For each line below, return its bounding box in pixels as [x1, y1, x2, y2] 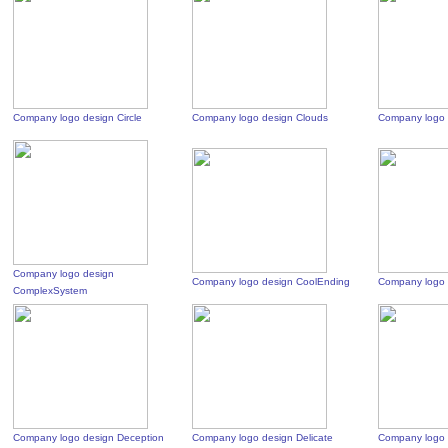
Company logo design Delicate [192, 432, 334, 443]
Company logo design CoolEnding [192, 276, 351, 287]
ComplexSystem [13, 285, 88, 296]
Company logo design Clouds [192, 112, 329, 123]
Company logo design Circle [13, 112, 143, 123]
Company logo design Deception [13, 432, 165, 443]
